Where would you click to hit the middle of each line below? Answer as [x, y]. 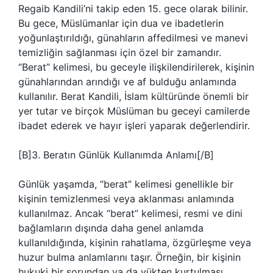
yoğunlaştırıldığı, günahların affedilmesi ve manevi [133, 38]
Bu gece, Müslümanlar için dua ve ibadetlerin [121, 23]
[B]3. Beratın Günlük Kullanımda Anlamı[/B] [116, 155]
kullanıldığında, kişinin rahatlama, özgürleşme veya [135, 243]
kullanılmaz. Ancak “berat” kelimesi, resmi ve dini [130, 213]
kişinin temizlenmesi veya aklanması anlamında [126, 199]
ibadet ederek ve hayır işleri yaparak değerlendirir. [134, 126]
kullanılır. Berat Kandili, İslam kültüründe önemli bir [133, 96]
